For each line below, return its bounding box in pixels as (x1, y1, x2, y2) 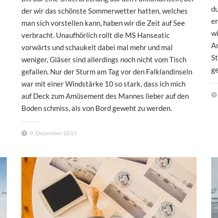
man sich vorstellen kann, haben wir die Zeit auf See (21, 18, 185, 28)
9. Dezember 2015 (30, 129, 77, 137)
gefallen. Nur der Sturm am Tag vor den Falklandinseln (21, 67, 192, 76)
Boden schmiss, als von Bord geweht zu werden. (21, 104, 172, 113)
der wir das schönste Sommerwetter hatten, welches (21, 6, 188, 16)
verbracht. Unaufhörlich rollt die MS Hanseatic (21, 31, 170, 40)
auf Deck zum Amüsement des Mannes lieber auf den (21, 91, 189, 101)
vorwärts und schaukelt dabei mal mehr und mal (21, 43, 173, 52)
